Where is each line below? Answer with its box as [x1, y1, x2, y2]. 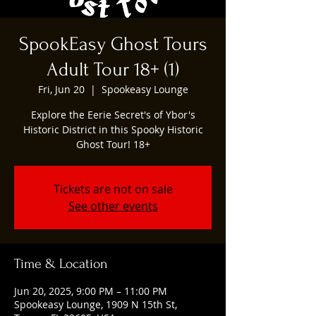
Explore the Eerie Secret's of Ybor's [30, 107, 195, 121]
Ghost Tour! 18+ [75, 137, 150, 151]
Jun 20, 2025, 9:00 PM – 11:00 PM [14, 284, 167, 298]
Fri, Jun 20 [37, 82, 85, 96]
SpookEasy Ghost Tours [18, 32, 207, 55]
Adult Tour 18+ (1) [47, 58, 179, 80]
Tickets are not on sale [53, 181, 173, 197]
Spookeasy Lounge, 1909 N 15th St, [14, 297, 177, 311]
